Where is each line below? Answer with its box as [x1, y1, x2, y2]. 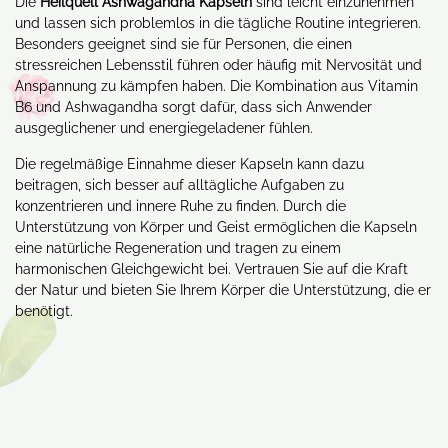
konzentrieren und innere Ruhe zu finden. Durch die [15, 198, 346, 214]
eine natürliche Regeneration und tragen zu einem [15, 240, 341, 256]
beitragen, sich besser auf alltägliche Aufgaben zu [15, 177, 344, 193]
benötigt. [15, 303, 73, 319]
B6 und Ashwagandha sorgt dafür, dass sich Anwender [15, 99, 372, 115]
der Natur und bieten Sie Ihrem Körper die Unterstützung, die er [15, 282, 431, 298]
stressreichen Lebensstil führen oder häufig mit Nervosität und [15, 57, 422, 73]
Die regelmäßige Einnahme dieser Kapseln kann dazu [15, 156, 364, 172]
